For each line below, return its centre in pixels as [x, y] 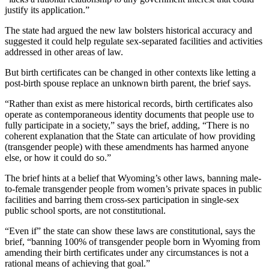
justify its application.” [47, 10]
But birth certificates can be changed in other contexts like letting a [130, 72]
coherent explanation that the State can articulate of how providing [130, 136]
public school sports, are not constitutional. [85, 210]
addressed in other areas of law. [64, 52]
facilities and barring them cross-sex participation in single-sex [122, 199]
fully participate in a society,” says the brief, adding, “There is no [127, 125]
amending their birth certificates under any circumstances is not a [127, 252]
